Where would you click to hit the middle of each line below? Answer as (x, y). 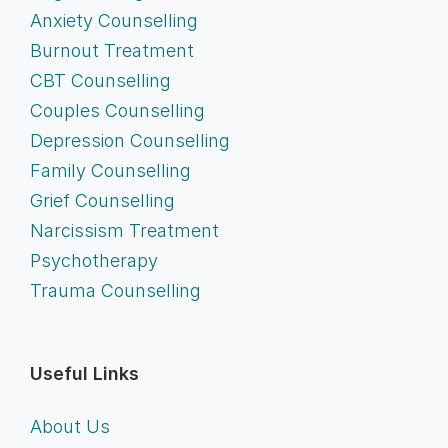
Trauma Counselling (115, 290)
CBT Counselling (100, 80)
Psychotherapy (93, 260)
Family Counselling (110, 170)
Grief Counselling (102, 200)
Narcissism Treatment (124, 230)
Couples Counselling (117, 110)
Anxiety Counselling (113, 20)
